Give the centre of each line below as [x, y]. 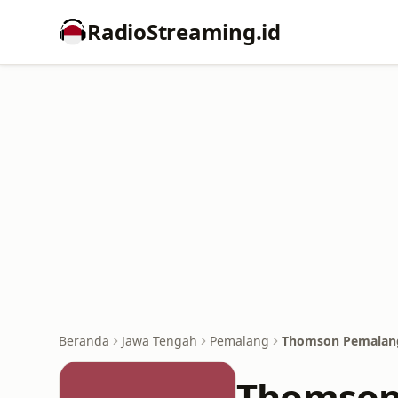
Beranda [84, 341]
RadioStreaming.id [184, 32]
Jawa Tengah [159, 341]
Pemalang [239, 341]
